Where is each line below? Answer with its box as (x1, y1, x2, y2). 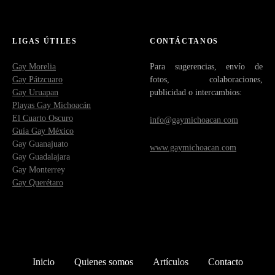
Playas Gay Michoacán (12, 99, 91, 110)
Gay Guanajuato (12, 138, 68, 149)
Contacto (207, 256, 243, 267)
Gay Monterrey (12, 164, 65, 174)
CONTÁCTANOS (150, 37, 219, 45)
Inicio (32, 256, 55, 267)
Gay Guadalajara (12, 151, 70, 161)
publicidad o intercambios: (150, 87, 242, 97)
